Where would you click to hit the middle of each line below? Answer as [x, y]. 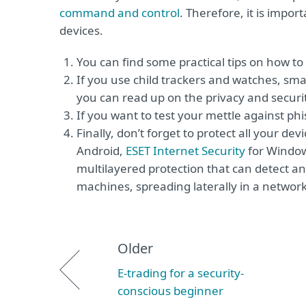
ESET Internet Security [185, 151]
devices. [81, 30]
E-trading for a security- [181, 273]
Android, [101, 151]
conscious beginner [170, 291]
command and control [120, 13]
